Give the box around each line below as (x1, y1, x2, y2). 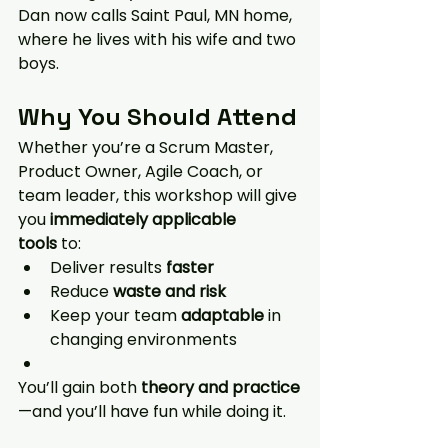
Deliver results (50, 255, 166, 279)
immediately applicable (50, 207, 240, 231)
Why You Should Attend (18, 100, 297, 132)
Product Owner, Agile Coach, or (18, 159, 267, 183)
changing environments (50, 327, 237, 351)
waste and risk (113, 279, 226, 303)
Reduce (50, 279, 113, 303)
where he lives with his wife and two (18, 27, 300, 51)
